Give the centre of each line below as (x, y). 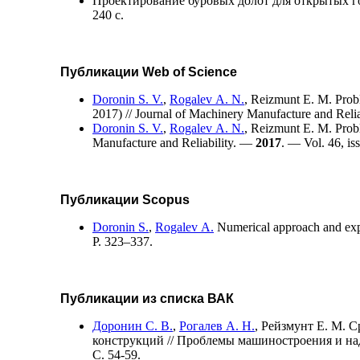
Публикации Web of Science (149, 72)
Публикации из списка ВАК (147, 298)
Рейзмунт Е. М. (303, 325)
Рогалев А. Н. (217, 325)
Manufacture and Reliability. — (174, 142)
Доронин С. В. (133, 325)
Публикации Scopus (125, 199)
